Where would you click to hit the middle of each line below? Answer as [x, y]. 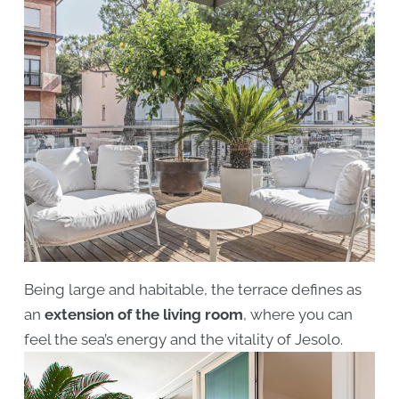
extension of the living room [144, 315]
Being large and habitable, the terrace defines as [193, 290]
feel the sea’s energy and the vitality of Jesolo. [184, 340]
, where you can [298, 315]
